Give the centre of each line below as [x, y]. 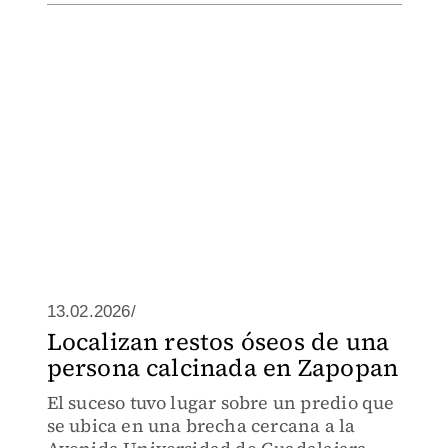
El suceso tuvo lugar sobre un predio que [220, 402]
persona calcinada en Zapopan [222, 367]
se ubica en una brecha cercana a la [201, 425]
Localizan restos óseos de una [218, 341]
